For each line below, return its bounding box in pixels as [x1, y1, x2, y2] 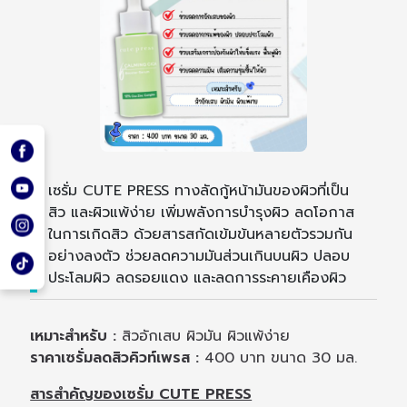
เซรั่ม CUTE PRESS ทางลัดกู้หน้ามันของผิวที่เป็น [48, 180, 350, 203]
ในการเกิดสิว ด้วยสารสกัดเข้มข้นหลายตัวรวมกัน [48, 223, 353, 246]
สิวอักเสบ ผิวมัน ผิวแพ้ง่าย [116, 325, 291, 348]
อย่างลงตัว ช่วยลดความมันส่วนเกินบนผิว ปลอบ [48, 245, 351, 268]
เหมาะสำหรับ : [30, 325, 117, 348]
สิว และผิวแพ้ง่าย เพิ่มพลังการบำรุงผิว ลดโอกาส [48, 202, 355, 224]
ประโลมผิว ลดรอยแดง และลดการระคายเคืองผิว [48, 267, 347, 290]
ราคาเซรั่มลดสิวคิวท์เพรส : [30, 347, 200, 370]
